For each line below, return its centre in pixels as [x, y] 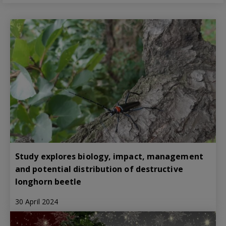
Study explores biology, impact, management [109, 156]
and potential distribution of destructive [99, 169]
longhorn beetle [48, 181]
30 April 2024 [37, 201]
